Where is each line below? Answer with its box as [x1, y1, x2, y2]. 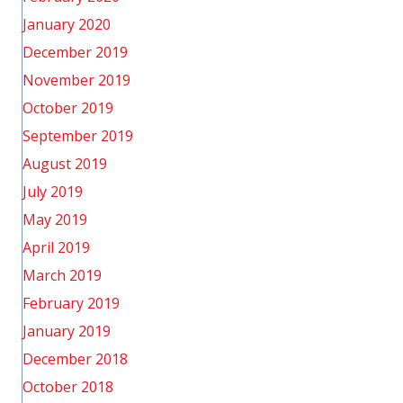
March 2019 [22, 265, 102, 285]
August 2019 [22, 154, 107, 174]
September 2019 [22, 126, 133, 146]
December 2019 [22, 42, 128, 62]
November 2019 [22, 70, 130, 90]
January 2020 [22, 14, 111, 34]
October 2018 [22, 377, 113, 397]
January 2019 [22, 321, 111, 341]
